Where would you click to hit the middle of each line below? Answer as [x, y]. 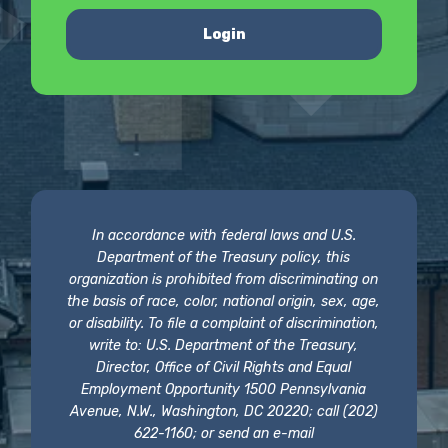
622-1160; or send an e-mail [223, 434]
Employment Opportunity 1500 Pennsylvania [224, 390]
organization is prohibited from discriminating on [224, 280]
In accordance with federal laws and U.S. [223, 236]
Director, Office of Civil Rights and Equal [224, 368]
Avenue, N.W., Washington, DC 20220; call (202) [223, 412]
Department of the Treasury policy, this [224, 258]
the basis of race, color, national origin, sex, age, [224, 302]
